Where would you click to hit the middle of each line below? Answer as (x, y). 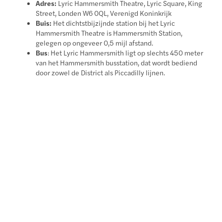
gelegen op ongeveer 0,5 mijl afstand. (95, 42)
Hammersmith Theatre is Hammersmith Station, (109, 32)
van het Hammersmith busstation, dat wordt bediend (117, 62)
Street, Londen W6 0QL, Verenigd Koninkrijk (104, 13)
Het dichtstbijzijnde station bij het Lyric (113, 23)
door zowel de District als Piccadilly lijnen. (101, 72)
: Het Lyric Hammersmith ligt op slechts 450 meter (126, 52)
